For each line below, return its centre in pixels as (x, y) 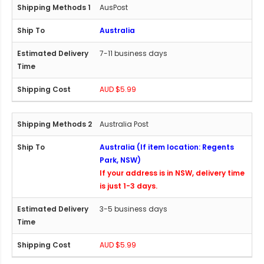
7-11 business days (133, 53)
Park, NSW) (120, 160)
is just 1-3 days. (128, 186)
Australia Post (124, 124)
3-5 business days (133, 209)
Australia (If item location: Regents (167, 147)
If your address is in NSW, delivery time (172, 173)
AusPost (114, 7)
